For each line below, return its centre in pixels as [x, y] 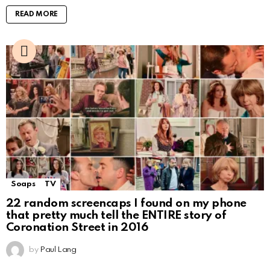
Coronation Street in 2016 [77, 228]
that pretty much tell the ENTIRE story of [116, 216]
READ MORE [37, 15]
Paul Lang [58, 250]
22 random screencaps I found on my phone [126, 204]
